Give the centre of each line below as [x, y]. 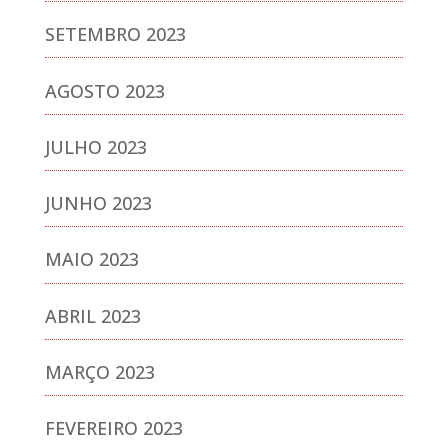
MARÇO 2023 [99, 372]
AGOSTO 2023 [104, 90]
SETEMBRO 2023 [115, 34]
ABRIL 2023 [92, 315]
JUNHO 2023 [98, 203]
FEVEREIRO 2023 [113, 428]
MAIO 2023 [91, 259]
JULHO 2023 [95, 146]
